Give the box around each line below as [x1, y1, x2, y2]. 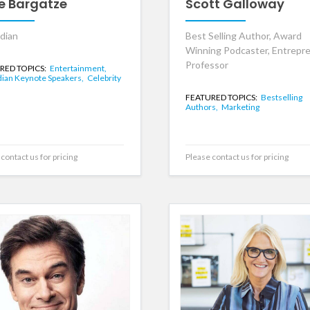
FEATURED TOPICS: [185, 91, 259, 102]
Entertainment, [50, 62, 107, 73]
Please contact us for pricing [185, 151, 289, 162]
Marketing [221, 101, 259, 112]
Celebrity [87, 72, 121, 83]
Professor [185, 58, 228, 71]
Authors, [185, 101, 219, 112]
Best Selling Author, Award [185, 29, 302, 42]
